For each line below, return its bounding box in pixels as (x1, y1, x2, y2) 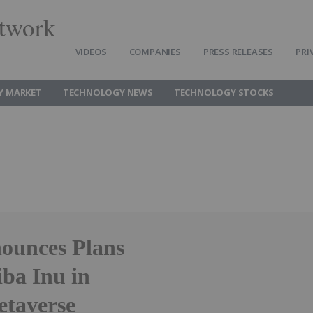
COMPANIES (129, 45, 181, 58)
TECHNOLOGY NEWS (62, 86, 153, 99)
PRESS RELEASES (203, 45, 274, 58)
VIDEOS (75, 45, 107, 58)
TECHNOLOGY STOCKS (173, 86, 274, 99)
